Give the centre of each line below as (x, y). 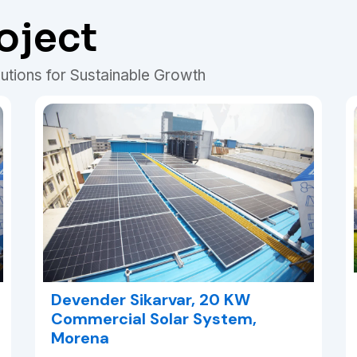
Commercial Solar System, (154, 318)
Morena (80, 337)
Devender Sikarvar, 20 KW (151, 299)
